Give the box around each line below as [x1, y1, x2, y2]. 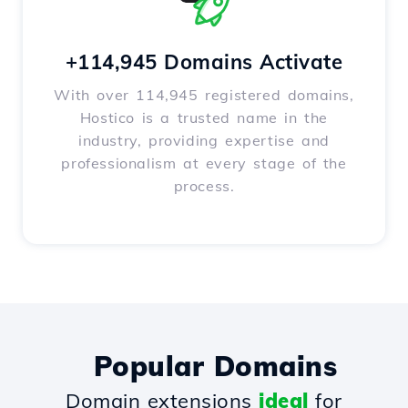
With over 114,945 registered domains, [54, 86, 354, 105]
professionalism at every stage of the [61, 154, 347, 173]
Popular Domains [93, 349, 338, 384]
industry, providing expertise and [78, 131, 330, 150]
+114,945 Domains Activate [65, 49, 343, 76]
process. [173, 177, 235, 196]
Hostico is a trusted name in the [79, 108, 329, 127]
